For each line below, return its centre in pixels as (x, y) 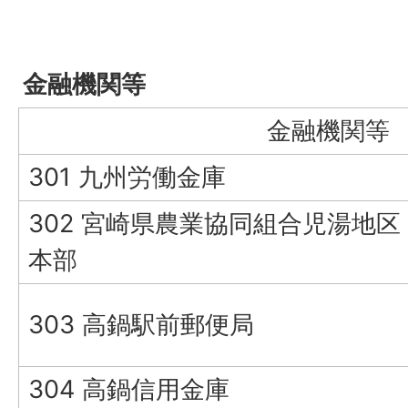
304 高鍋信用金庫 (129, 389)
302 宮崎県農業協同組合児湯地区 (214, 223)
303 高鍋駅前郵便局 (141, 324)
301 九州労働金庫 (127, 177)
